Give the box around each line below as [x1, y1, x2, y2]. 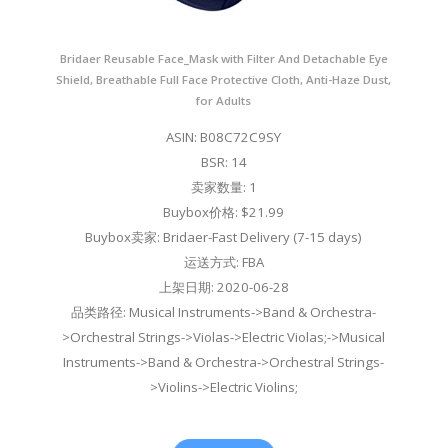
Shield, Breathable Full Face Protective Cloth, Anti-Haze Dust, [56, 72, 392, 88]
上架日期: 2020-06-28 [158, 278, 289, 297]
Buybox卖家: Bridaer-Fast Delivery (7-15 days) [85, 228, 363, 247]
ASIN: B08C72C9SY [166, 128, 282, 147]
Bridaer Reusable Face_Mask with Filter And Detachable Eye [59, 51, 388, 67]
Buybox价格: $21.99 [163, 203, 285, 222]
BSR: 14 [200, 153, 247, 172]
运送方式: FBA [183, 253, 264, 272]
